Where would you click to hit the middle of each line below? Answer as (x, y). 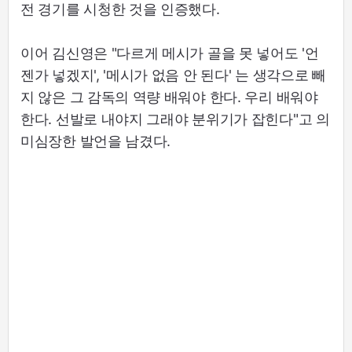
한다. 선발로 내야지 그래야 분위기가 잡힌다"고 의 (175, 119)
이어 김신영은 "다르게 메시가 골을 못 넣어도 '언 (170, 53)
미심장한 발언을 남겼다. (96, 141)
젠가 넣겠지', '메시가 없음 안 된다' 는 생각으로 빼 (173, 75)
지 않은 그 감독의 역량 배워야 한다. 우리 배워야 (169, 97)
